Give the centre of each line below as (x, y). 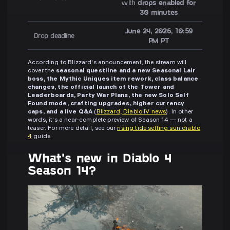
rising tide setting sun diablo (159, 129)
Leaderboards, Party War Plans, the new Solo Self (108, 96)
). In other (180, 112)
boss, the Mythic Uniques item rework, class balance (113, 80)
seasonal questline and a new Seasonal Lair (126, 71)
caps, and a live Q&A (60, 112)
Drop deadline (54, 35)
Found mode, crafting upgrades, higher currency (106, 104)
